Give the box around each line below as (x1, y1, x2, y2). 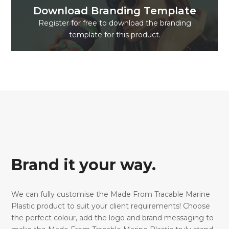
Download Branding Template (33, 4, 196, 17)
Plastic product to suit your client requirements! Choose (11, 201, 211, 211)
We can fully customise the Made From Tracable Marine (11, 190, 211, 199)
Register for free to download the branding (38, 18, 191, 28)
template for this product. (68, 30, 161, 39)
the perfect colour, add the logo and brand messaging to (11, 213, 214, 223)
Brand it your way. (11, 155, 156, 175)
